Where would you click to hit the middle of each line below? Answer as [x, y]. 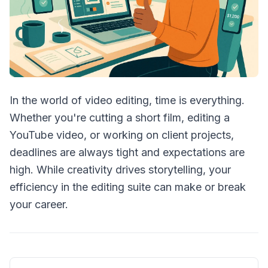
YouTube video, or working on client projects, [122, 135]
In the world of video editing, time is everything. [127, 100]
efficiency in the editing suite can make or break [128, 187]
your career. [39, 204]
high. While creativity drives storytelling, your [120, 170]
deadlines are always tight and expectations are [127, 152]
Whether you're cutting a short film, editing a [120, 118]
